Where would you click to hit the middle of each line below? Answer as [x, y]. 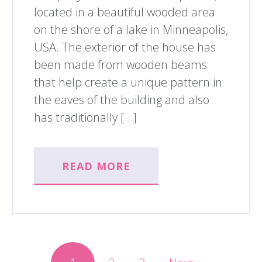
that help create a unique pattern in [128, 82]
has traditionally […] [85, 118]
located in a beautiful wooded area [125, 12]
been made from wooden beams [120, 65]
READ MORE [96, 166]
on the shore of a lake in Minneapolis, [131, 30]
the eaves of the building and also [122, 100]
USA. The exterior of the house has [125, 47]
